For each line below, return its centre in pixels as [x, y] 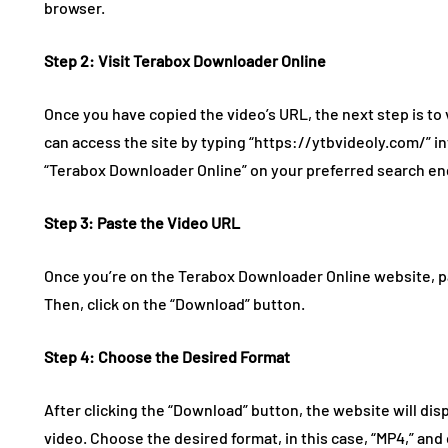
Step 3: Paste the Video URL [142, 222]
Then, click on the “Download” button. [174, 303]
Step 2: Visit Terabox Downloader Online [185, 60]
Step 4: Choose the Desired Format [167, 356]
